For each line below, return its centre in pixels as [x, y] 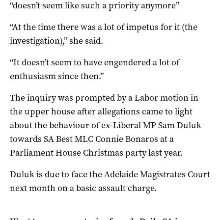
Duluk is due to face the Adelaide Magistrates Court [110, 174]
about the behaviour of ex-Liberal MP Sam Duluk [106, 125]
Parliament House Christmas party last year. [96, 152]
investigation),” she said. [56, 41]
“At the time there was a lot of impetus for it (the [104, 27]
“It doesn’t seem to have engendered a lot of [95, 62]
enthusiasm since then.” [57, 76]
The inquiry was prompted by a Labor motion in [104, 97]
